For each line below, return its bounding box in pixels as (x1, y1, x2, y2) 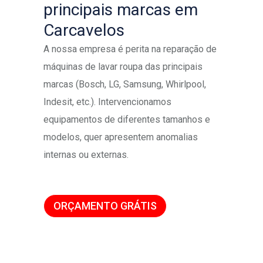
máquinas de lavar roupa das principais (43, 60, 203, 72)
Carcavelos (43, 20, 124, 40)
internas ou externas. (43, 149, 129, 160)
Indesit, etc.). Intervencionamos (43, 96, 171, 107)
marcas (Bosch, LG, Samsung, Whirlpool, (43, 78, 206, 90)
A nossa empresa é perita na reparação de (43, 43, 217, 55)
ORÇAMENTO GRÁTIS (53, 199, 157, 212)
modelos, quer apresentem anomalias (43, 131, 198, 143)
